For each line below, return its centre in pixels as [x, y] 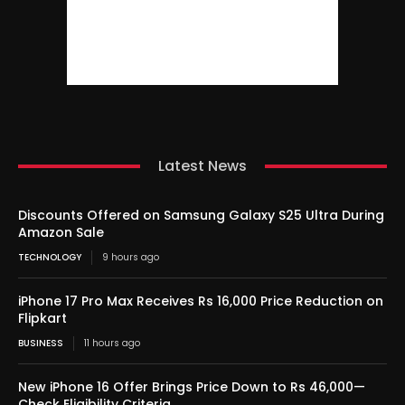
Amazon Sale [61, 233]
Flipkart [42, 319]
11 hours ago [112, 344]
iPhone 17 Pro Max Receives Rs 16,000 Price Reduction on [201, 301]
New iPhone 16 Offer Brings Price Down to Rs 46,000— [192, 387]
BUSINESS [41, 344]
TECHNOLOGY [50, 258]
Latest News [202, 166]
